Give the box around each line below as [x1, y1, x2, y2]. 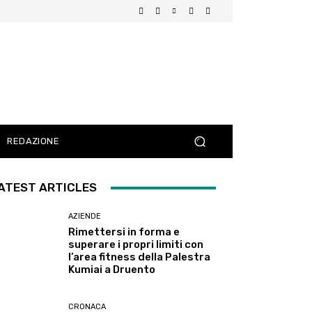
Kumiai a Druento [68, 263, 156, 276]
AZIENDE [68, 212, 102, 221]
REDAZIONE [7, 136, 60, 147]
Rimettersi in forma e [68, 226, 180, 239]
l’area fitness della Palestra [68, 251, 211, 264]
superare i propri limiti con [68, 238, 204, 251]
